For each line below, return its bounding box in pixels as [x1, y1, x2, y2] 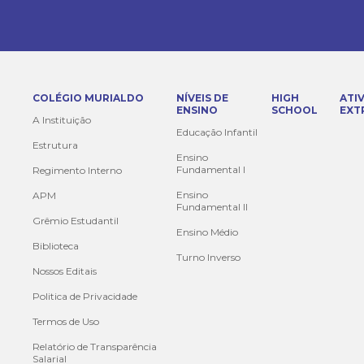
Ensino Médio [176, 226, 239, 238]
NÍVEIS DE [176, 92, 229, 104]
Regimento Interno [32, 164, 122, 176]
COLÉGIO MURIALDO [32, 92, 144, 104]
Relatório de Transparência [32, 340, 157, 353]
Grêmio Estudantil [32, 214, 119, 227]
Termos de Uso [32, 315, 99, 327]
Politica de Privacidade [32, 290, 137, 302]
